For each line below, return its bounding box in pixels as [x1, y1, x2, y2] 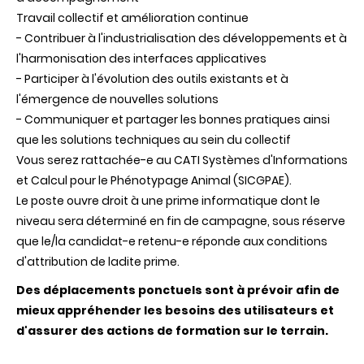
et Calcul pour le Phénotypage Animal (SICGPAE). [16, 172, 292, 189]
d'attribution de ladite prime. [16, 253, 180, 271]
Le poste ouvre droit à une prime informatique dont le [16, 193, 320, 210]
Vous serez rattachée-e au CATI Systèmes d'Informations [16, 152, 348, 169]
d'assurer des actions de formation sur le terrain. [16, 323, 328, 340]
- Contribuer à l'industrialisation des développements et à [16, 30, 347, 47]
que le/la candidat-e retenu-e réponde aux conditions [16, 233, 327, 250]
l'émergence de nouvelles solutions [16, 91, 219, 108]
